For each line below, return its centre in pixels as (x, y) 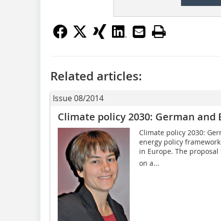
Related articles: (96, 76)
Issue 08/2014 (78, 98)
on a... (149, 163)
